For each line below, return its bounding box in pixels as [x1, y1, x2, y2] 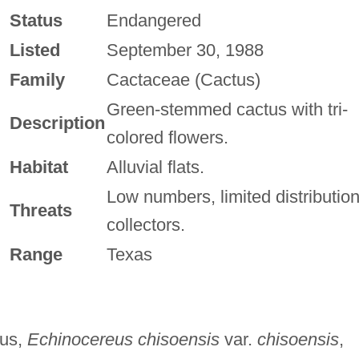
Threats [9, 200, 72, 220]
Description [9, 112, 105, 133]
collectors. [106, 214, 185, 235]
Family [9, 69, 65, 90]
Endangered [106, 10, 201, 30]
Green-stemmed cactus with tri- [106, 99, 348, 119]
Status [9, 10, 63, 30]
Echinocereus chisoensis [26, 329, 220, 349]
